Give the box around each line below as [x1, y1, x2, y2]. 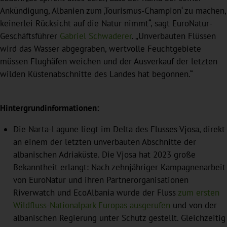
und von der [170, 199, 217, 211]
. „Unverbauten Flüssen [132, 30, 216, 42]
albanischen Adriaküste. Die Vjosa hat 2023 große [13, 148, 196, 160]
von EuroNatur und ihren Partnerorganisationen [13, 174, 188, 185]
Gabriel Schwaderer [60, 30, 132, 42]
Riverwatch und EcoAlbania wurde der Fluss [13, 186, 178, 198]
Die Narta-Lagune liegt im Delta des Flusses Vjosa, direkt [13, 123, 225, 135]
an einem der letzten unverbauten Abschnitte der [13, 136, 196, 147]
